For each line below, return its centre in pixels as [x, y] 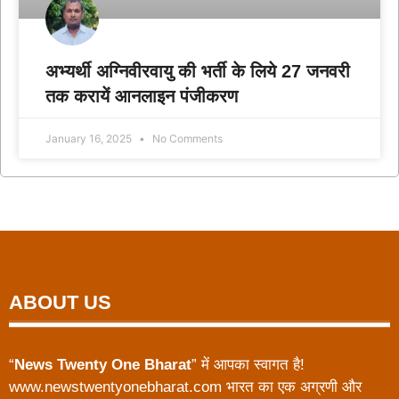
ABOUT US [60, 302]
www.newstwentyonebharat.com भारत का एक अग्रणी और [185, 387]
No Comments [186, 138]
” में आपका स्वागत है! [248, 365]
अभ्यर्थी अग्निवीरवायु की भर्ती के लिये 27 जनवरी [198, 71]
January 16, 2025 [90, 138]
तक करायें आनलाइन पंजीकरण [142, 96]
